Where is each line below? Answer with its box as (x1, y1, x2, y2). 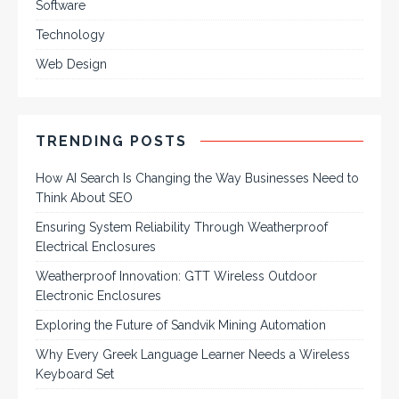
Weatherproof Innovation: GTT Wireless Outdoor (36, 268, 317, 283)
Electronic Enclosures (36, 288, 161, 303)
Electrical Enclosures (36, 239, 156, 254)
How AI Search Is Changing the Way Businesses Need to (36, 170, 359, 185)
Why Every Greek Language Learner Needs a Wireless (36, 346, 350, 362)
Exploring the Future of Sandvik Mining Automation (36, 317, 326, 332)
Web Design (36, 56, 107, 71)
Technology (36, 27, 105, 42)
